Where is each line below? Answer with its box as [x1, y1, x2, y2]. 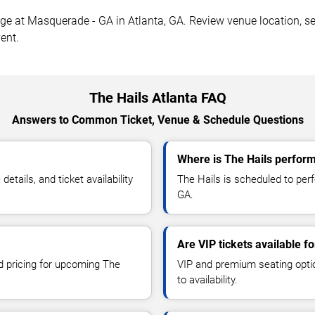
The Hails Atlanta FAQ [89, 89, 226, 106]
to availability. [177, 273, 238, 286]
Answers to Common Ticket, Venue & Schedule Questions [11, 112, 304, 127]
